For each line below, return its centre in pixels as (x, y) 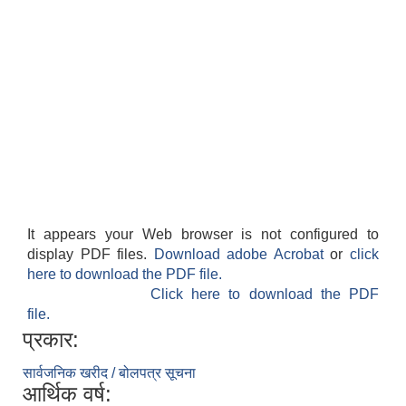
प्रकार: (51, 340)
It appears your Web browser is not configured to (203, 235)
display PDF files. (91, 255)
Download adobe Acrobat (242, 255)
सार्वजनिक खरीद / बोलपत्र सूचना (109, 373)
